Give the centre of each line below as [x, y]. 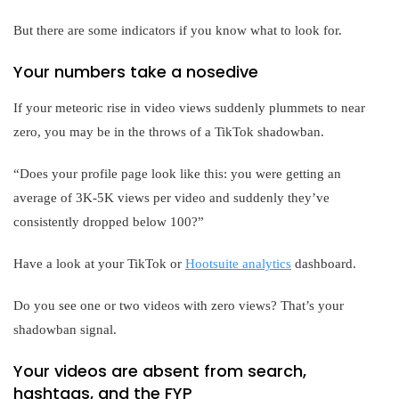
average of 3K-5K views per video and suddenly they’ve [171, 197]
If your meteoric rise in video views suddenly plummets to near [189, 107]
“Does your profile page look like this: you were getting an [177, 173]
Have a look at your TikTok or [99, 263]
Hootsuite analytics [238, 263]
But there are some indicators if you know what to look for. [178, 30]
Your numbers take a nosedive [136, 71]
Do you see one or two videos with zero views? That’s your [179, 305]
